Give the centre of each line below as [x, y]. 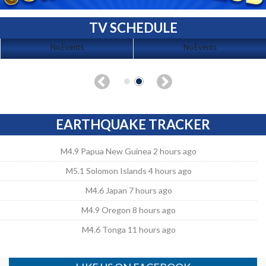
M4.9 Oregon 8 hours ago [129, 210]
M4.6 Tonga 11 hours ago [129, 229]
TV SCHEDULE [133, 27]
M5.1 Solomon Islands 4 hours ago [129, 170]
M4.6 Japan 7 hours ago [129, 190]
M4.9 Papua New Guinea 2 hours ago [129, 151]
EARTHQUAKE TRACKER [133, 124]
